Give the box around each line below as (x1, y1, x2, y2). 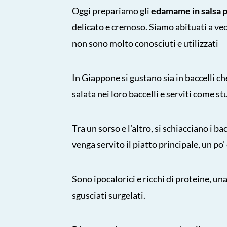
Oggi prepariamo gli (72, 5, 151, 16)
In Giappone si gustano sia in (72, 71, 183, 83)
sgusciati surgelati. (72, 189, 145, 201)
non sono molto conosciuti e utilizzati (72, 37, 218, 49)
